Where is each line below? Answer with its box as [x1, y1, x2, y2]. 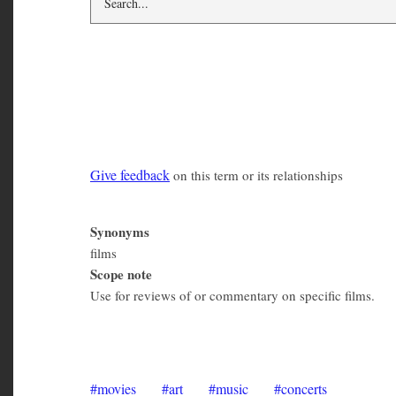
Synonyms [90, 226, 149, 247]
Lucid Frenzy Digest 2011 [90, 308, 340, 340]
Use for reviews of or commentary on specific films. [90, 291, 375, 309]
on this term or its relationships [169, 171, 342, 189]
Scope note [90, 269, 152, 289]
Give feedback [90, 171, 169, 189]
